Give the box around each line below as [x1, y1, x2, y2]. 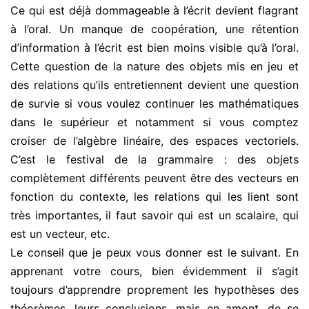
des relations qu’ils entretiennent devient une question [10, 78, 299, 92]
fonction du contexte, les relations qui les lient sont [10, 190, 299, 204]
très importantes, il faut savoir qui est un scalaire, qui [10, 208, 299, 223]
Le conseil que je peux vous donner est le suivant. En [10, 246, 299, 260]
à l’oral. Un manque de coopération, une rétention [10, 22, 299, 37]
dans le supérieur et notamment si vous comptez [10, 115, 299, 130]
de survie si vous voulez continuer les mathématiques [10, 97, 299, 111]
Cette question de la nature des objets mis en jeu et [10, 59, 299, 74]
